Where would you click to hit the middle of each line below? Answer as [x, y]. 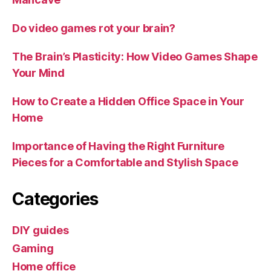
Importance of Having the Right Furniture [119, 146]
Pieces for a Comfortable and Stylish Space [125, 162]
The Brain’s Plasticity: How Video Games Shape [135, 57]
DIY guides [41, 230]
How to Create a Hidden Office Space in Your [128, 101]
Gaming [33, 248]
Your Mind [38, 73]
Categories [55, 199]
